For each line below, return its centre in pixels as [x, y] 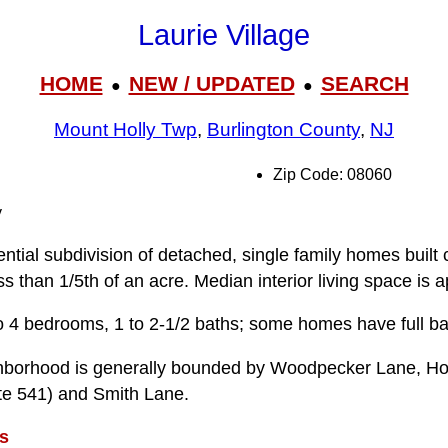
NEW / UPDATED [211, 83]
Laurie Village [224, 35]
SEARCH [364, 83]
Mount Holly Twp [125, 130]
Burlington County [283, 130]
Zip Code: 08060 [332, 174]
